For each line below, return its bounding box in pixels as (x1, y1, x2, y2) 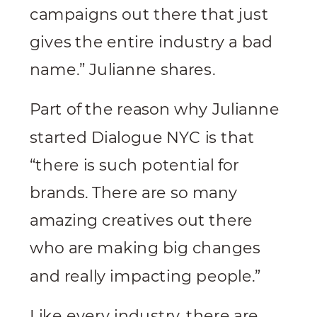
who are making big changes (30, 238, 261, 258)
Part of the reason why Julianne (30, 99, 279, 119)
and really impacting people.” (30, 266, 261, 285)
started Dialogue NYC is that (30, 127, 255, 146)
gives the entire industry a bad (30, 32, 272, 52)
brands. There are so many (30, 183, 238, 202)
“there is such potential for (30, 155, 239, 174)
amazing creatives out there (30, 210, 253, 230)
